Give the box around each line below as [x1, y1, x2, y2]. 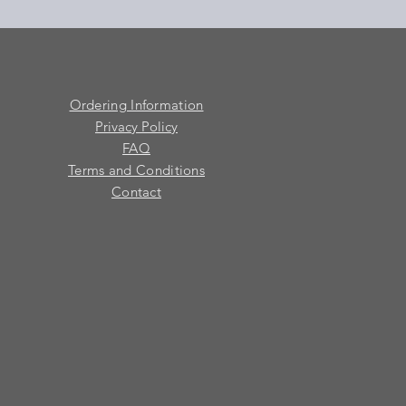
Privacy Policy [95, 118, 178, 136]
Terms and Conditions [68, 161, 205, 179]
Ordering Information [69, 96, 204, 114]
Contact [111, 183, 162, 201]
